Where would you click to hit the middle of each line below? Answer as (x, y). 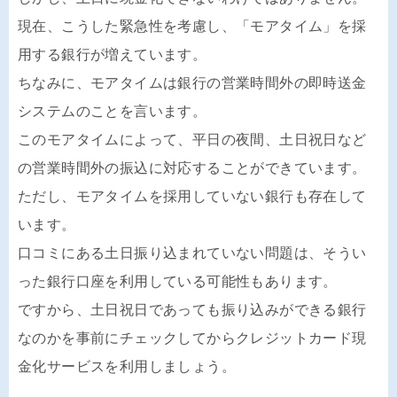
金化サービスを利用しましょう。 (127, 366)
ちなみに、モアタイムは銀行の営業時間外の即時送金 (192, 83)
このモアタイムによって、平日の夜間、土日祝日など (192, 140)
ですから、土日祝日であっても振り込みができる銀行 (192, 310)
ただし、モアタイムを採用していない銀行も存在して (192, 196)
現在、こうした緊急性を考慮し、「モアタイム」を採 (192, 26)
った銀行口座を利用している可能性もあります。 (178, 281)
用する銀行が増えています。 (113, 54)
